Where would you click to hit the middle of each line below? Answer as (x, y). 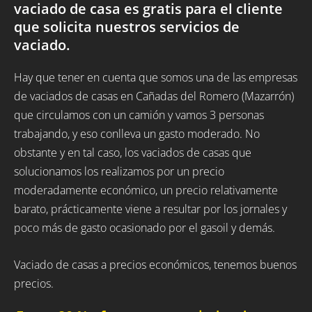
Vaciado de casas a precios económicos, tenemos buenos (155, 264)
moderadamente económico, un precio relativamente (146, 190)
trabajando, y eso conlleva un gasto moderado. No (137, 134)
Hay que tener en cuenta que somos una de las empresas (156, 78)
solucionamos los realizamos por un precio (119, 172)
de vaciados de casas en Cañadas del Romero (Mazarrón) (154, 96)
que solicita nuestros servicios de (127, 27)
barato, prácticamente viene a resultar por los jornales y (150, 209)
